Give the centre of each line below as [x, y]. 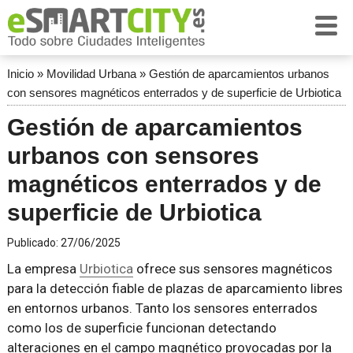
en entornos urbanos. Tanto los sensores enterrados [162, 308]
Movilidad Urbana [91, 74]
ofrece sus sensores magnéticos [232, 269]
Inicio [20, 74]
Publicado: [33, 243]
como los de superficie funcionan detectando [141, 328]
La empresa [43, 269]
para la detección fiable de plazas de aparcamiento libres [175, 288]
